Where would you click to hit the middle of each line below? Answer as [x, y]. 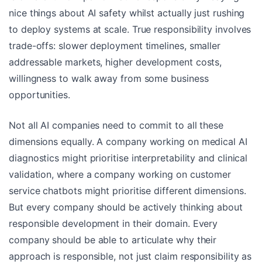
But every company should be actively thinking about [126, 207]
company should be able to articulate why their [113, 239]
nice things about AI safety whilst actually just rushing [127, 13]
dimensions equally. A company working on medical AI [128, 141]
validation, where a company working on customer [120, 174]
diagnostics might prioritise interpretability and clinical [128, 158]
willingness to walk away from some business [109, 78]
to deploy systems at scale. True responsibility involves [130, 29]
